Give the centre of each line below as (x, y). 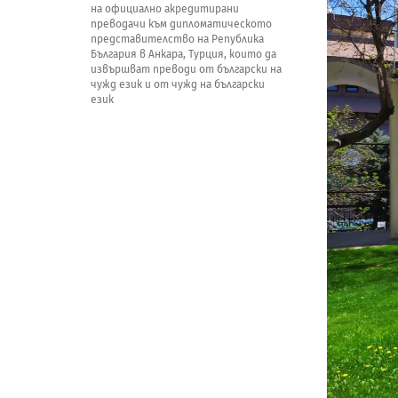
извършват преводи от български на (186, 69)
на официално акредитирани (165, 9)
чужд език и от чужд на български (178, 84)
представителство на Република (177, 39)
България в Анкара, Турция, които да (183, 54)
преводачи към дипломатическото (181, 24)
